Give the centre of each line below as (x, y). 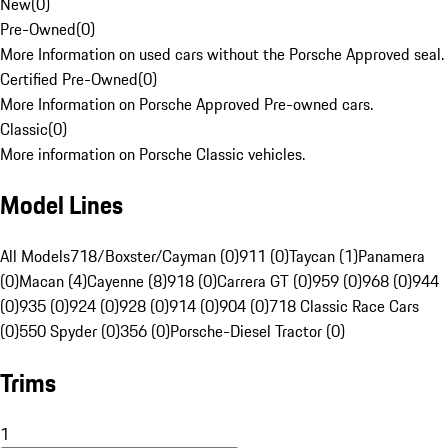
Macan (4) (53, 281)
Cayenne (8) (127, 281)
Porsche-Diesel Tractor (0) (257, 331)
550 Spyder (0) (69, 331)
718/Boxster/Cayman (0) (154, 256)
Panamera (391, 256)
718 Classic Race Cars (344, 306)
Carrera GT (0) (264, 281)
